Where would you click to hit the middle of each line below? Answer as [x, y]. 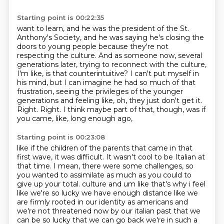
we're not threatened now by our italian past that [103, 211]
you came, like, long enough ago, [74, 118]
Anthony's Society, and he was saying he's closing [104, 37]
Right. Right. [40, 109]
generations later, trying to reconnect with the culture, [111, 64]
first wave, [35, 157]
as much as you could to [149, 175]
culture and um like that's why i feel [143, 184]
